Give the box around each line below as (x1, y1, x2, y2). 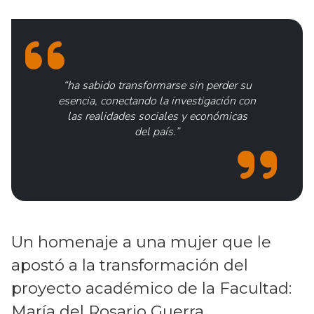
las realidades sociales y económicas (67, 108, 247, 124)
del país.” (135, 123, 179, 139)
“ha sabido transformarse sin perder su (62, 77, 252, 93)
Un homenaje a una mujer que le (11, 231, 271, 252)
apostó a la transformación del (11, 254, 248, 275)
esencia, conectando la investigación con (58, 93, 256, 109)
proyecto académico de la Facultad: (11, 278, 292, 298)
